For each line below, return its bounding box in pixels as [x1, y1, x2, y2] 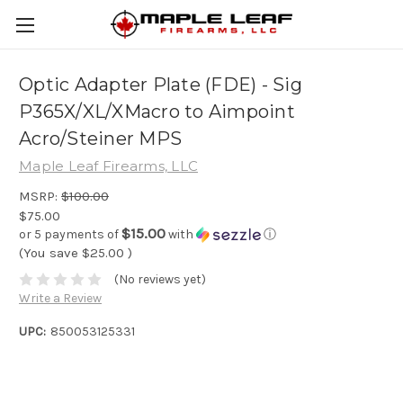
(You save [19, 244, 78, 261]
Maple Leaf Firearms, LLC [19, 157, 198, 175]
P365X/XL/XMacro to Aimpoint [19, 101, 295, 123]
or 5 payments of [19, 226, 121, 242]
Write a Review [19, 291, 102, 307]
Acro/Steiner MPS [19, 128, 182, 150]
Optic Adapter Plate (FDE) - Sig [19, 74, 302, 96]
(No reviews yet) [113, 272, 206, 288]
